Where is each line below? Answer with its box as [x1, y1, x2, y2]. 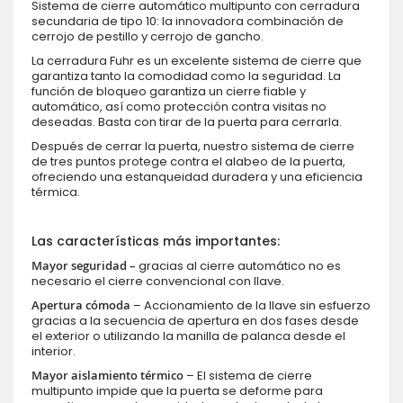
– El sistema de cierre [184, 366, 312, 384]
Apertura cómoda [31, 296, 130, 313]
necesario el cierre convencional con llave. [31, 272, 284, 290]
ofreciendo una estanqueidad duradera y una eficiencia [31, 167, 363, 185]
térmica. [31, 183, 80, 201]
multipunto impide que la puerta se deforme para [31, 381, 323, 399]
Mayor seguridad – [31, 256, 139, 273]
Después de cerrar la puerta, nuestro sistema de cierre [31, 137, 354, 155]
